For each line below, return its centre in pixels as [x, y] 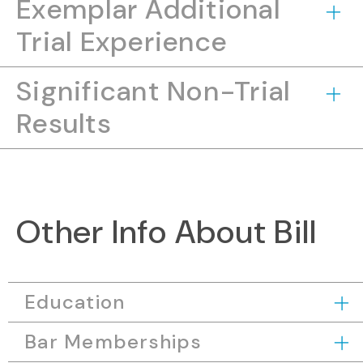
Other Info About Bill [167, 232]
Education [75, 302]
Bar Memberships [113, 342]
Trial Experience [122, 42]
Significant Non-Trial [154, 91]
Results [64, 124]
